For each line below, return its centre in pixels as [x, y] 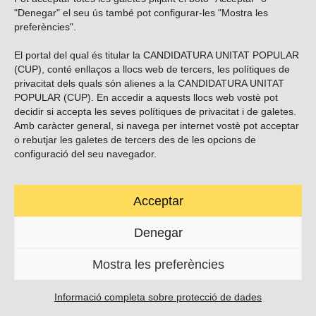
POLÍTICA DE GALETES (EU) [213, 286]
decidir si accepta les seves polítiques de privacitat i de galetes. [155, 111]
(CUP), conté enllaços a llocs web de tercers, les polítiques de [152, 69]
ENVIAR [158, 81]
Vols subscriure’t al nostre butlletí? [158, 13]
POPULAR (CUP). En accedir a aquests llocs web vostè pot [146, 97]
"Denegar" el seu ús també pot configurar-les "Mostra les [141, 13]
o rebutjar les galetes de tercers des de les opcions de [135, 140]
